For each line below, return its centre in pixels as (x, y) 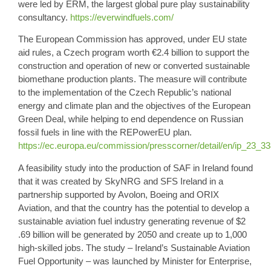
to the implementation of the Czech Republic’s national (125, 93)
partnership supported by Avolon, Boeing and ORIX (119, 194)
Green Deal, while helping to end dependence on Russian (131, 119)
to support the (221, 53)
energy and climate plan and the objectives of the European (134, 106)
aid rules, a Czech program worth (85, 53)
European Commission (81, 39)
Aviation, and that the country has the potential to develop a (134, 207)
